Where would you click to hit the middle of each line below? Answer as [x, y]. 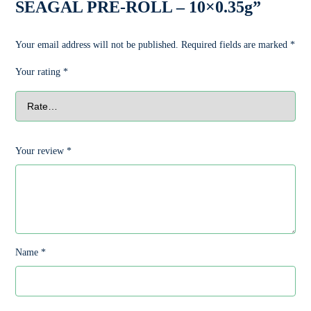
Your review [41, 151]
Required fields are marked [236, 44]
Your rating [40, 72]
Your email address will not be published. [97, 44]
